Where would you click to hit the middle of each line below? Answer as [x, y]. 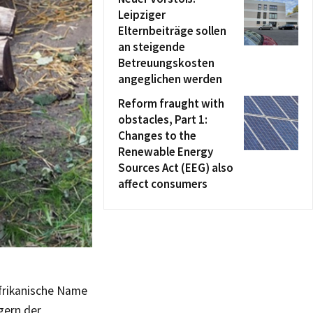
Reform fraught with [171, 103]
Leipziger [142, 15]
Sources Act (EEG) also [176, 168]
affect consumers [163, 184]
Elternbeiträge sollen [172, 31]
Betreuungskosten [166, 63]
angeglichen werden [170, 79]
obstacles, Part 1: [163, 119]
